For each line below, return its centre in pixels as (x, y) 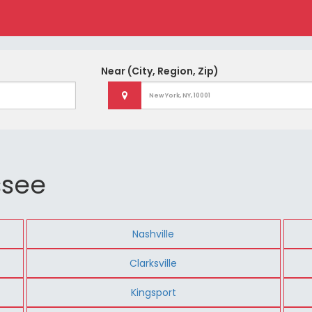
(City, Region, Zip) (173, 71)
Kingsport (153, 292)
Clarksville (154, 263)
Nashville (154, 234)
